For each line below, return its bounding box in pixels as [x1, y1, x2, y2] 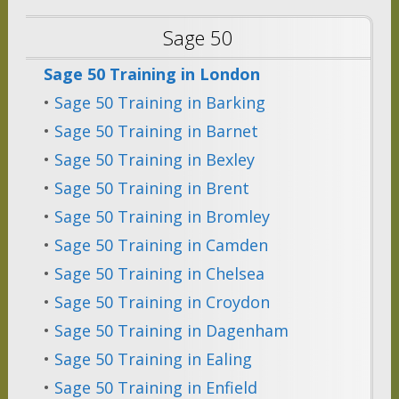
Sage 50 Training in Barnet [53, 120, 258, 142]
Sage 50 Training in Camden [53, 234, 268, 256]
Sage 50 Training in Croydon [53, 291, 270, 313]
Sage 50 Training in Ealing [53, 348, 252, 370]
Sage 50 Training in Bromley [53, 206, 270, 228]
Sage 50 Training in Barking [53, 92, 265, 114]
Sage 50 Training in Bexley [53, 149, 255, 171]
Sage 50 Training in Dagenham [53, 320, 289, 342]
